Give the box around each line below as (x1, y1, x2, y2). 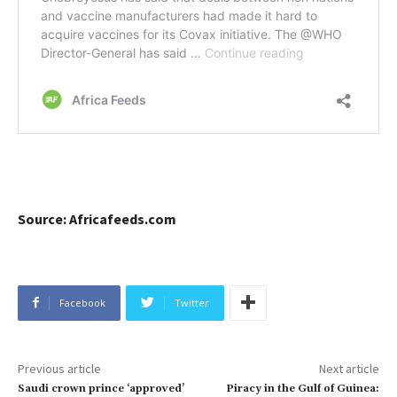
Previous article (18, 360, 101, 377)
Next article (318, 360, 379, 377)
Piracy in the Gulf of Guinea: (225, 381, 379, 395)
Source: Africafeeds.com (18, 209, 176, 228)
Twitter (175, 295, 209, 309)
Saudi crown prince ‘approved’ (18, 381, 184, 395)
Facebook (59, 295, 105, 309)
